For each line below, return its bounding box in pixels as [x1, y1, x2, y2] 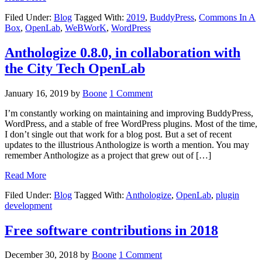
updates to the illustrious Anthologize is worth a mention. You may [5, 139, 249, 150]
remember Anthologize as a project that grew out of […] [5, 150, 211, 160]
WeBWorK [65, 22, 106, 33]
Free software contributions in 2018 [5, 222, 218, 238]
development [5, 200, 52, 211]
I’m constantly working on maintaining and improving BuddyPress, [5, 108, 253, 118]
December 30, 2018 [5, 250, 78, 260]
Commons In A [199, 12, 256, 22]
